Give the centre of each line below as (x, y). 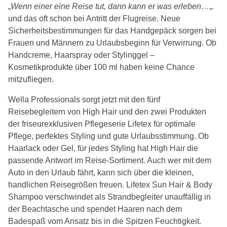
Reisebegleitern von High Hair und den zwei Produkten (107, 112)
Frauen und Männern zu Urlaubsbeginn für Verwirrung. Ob (112, 43)
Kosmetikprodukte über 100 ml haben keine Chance (101, 67)
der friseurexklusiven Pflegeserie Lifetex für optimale (102, 124)
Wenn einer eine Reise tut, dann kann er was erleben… (110, 7)
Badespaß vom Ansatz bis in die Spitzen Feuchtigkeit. (105, 221)
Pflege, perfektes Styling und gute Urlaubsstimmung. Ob (108, 136)
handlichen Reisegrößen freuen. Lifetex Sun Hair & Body (110, 185)
